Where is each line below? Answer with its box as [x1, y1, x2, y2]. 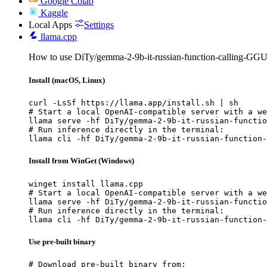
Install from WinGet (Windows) [29, 156, 134, 166]
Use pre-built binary [29, 237, 96, 246]
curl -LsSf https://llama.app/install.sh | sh [29, 98, 238, 108]
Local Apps [29, 19, 72, 30]
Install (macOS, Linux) [29, 76, 105, 85]
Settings [84, 19, 114, 30]
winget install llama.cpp [29, 179, 143, 188]
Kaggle [41, 7, 68, 18]
